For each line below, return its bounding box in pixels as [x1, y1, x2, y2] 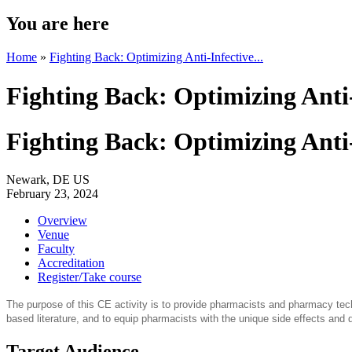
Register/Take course [38, 270, 141, 284]
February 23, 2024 [6, 187, 98, 201]
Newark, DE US [6, 173, 90, 187]
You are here [6, 13, 109, 35]
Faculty [38, 242, 75, 256]
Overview [38, 214, 87, 228]
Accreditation [38, 256, 104, 270]
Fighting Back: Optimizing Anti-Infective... [49, 50, 263, 64]
